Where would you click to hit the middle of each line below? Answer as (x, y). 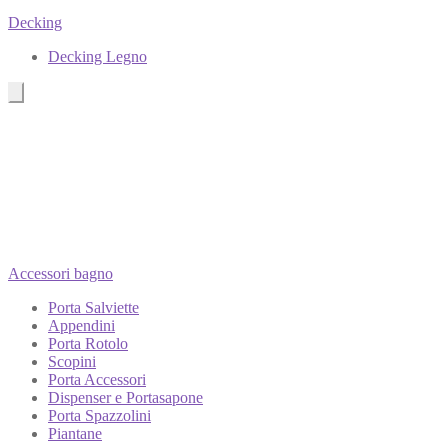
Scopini (72, 361)
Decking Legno (97, 56)
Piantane (75, 433)
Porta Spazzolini (99, 415)
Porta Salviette (93, 307)
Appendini (81, 325)
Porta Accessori (97, 379)
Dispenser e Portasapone (125, 397)
